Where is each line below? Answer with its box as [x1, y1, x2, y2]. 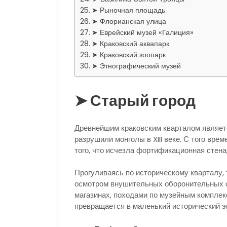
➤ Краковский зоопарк [91, 50, 166, 60]
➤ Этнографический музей [91, 61, 181, 71]
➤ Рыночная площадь [91, 5, 165, 15]
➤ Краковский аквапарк [91, 39, 169, 49]
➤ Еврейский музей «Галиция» [91, 27, 194, 37]
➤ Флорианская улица [91, 16, 166, 26]
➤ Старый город [74, 90, 196, 111]
